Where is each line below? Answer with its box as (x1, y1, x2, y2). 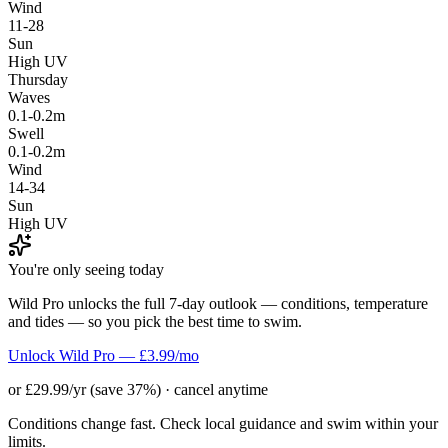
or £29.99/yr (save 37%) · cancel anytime (8, 380, 268, 398)
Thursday (8, 70, 68, 88)
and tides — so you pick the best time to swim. (8, 312, 302, 330)
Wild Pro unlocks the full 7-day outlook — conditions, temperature (8, 294, 428, 312)
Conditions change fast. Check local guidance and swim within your (8, 414, 438, 432)
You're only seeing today (8, 260, 164, 278)
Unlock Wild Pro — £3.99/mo (8, 346, 199, 364)
